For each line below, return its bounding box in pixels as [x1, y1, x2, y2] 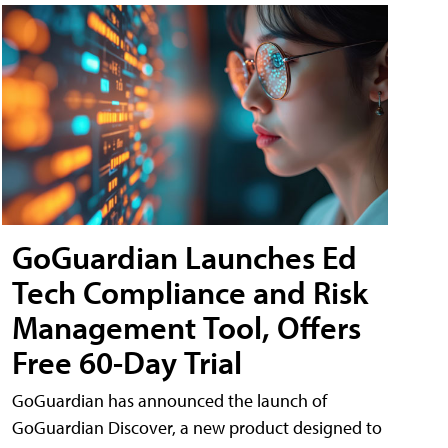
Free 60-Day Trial [12, 342, 242, 383]
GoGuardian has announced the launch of [12, 389, 327, 413]
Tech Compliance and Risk [12, 272, 368, 313]
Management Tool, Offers [12, 307, 361, 348]
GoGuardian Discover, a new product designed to [12, 416, 382, 440]
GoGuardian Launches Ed [12, 237, 357, 278]
